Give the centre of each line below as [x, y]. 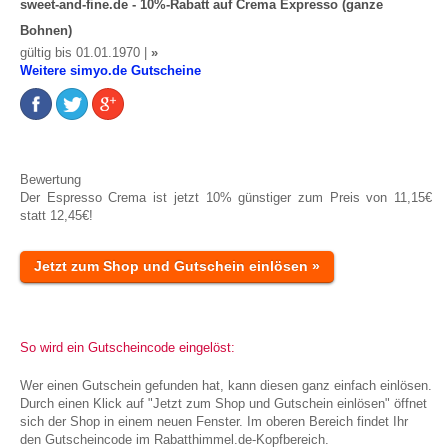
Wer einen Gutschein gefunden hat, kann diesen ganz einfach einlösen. [226, 385]
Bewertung [50, 179]
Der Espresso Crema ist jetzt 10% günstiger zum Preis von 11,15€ [226, 197]
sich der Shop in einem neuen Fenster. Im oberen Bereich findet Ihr [214, 421]
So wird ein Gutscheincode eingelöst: [127, 347]
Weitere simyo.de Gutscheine [110, 70]
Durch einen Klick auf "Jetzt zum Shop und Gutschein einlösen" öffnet [223, 403]
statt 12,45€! [56, 215]
